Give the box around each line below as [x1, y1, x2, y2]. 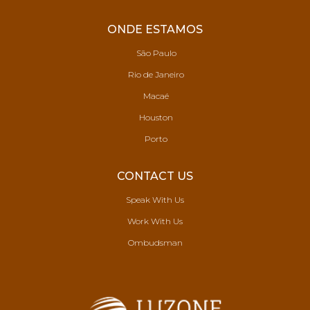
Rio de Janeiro [126, 69, 184, 80]
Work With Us [127, 216, 183, 226]
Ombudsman [127, 237, 183, 248]
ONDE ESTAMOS [107, 23, 203, 36]
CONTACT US [117, 170, 193, 183]
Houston [137, 112, 173, 122]
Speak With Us [126, 194, 184, 205]
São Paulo [134, 48, 176, 58]
